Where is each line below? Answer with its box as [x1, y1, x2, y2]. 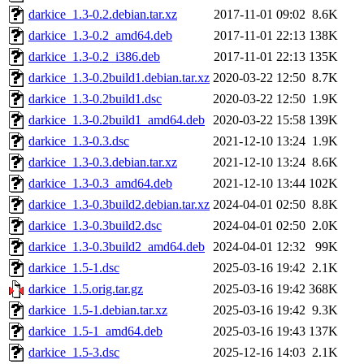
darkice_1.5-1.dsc [28, 261, 119, 275]
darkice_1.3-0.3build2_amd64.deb [28, 240, 205, 254]
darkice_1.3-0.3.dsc [28, 134, 129, 149]
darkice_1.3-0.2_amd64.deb [28, 28, 172, 43]
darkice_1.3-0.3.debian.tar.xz [28, 155, 177, 170]
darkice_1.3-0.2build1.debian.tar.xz [28, 71, 210, 85]
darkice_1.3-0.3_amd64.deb [28, 176, 172, 191]
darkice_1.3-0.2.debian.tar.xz [28, 7, 177, 22]
